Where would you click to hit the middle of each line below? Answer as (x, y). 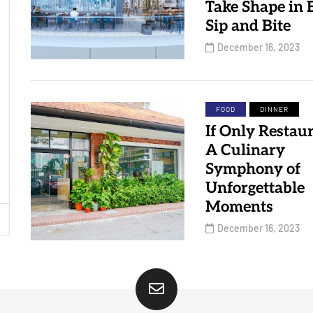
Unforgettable (255, 188)
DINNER (274, 109)
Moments (239, 207)
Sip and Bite (248, 26)
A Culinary (245, 150)
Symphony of (253, 169)
